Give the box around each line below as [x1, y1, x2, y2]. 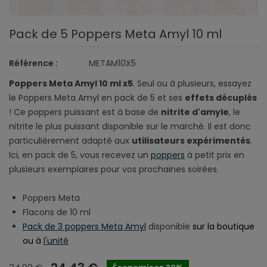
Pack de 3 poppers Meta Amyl [22, 220, 146, 232]
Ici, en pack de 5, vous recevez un [9, 148, 151, 161]
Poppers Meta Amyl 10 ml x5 [9, 77, 133, 89]
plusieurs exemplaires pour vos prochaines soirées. [9, 163, 219, 175]
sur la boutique [190, 220, 254, 232]
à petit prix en [185, 148, 244, 161]
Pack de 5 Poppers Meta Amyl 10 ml [9, 25, 222, 42]
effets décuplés [185, 91, 257, 104]
